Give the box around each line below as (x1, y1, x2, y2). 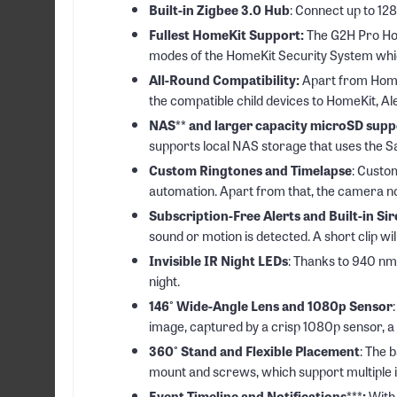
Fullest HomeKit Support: (149, 24, 304, 44)
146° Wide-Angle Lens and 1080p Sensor (149, 295, 393, 315)
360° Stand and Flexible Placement (149, 340, 360, 361)
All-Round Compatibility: (149, 69, 300, 90)
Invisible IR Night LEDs (149, 250, 288, 270)
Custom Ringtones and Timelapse (149, 160, 352, 180)
